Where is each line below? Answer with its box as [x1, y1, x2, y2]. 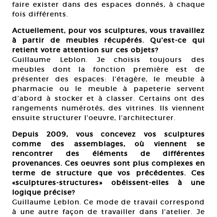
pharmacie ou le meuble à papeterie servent [12, 84, 205, 93]
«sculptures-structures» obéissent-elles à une [12, 178, 205, 187]
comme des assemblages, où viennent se [12, 139, 205, 149]
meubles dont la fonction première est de [12, 65, 205, 74]
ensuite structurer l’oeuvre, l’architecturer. [12, 113, 176, 123]
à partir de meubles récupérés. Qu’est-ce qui [12, 36, 205, 45]
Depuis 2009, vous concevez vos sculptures [12, 130, 205, 139]
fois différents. [12, 10, 68, 19]
